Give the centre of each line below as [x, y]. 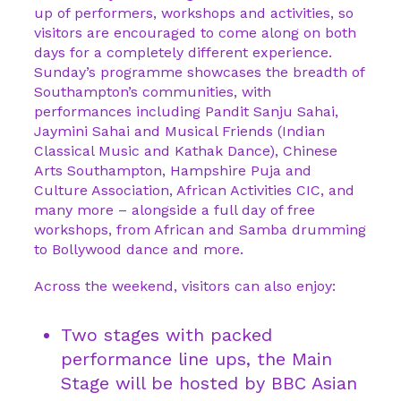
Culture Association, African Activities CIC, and [194, 190]
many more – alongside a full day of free [175, 210]
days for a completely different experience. [183, 52]
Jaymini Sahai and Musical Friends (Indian [179, 131]
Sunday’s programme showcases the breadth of [199, 72]
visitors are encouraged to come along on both [195, 33]
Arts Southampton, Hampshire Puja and [173, 171]
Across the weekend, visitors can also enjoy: [185, 286]
